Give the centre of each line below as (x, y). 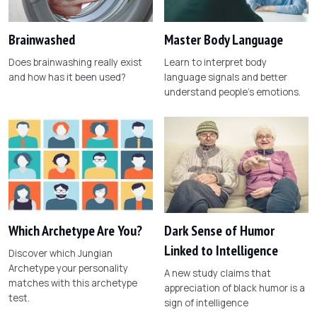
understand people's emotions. (232, 92)
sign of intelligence (206, 303)
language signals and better (226, 77)
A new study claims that (218, 273)
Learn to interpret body (215, 62)
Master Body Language (224, 39)
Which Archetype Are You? (75, 231)
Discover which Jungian (60, 254)
